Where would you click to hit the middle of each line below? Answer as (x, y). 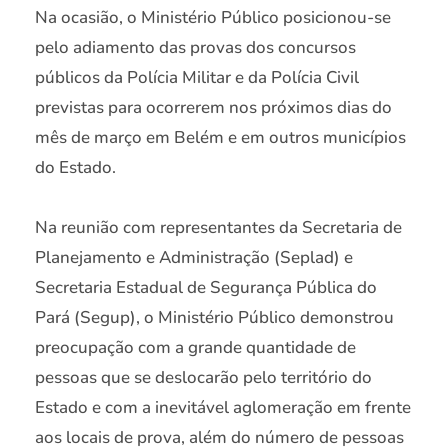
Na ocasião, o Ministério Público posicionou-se (213, 18)
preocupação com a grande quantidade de (195, 347)
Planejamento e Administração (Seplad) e (194, 257)
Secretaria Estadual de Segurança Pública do (206, 287)
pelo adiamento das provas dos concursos (195, 48)
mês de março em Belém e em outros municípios (220, 138)
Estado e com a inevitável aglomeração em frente (223, 407)
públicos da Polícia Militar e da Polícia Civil (197, 78)
